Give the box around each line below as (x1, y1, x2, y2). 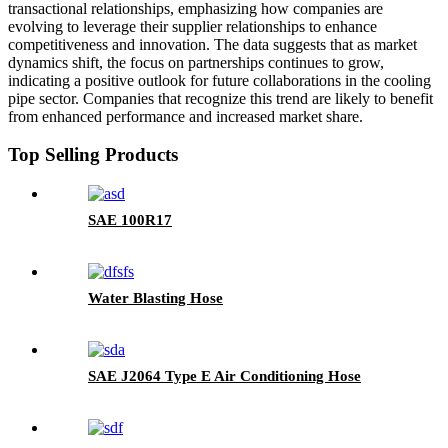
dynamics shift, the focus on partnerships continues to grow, (8, 53, 384, 71)
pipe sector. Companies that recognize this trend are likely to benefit (8, 89, 433, 107)
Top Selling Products (8, 144, 178, 166)
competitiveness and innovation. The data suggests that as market (8, 35, 417, 53)
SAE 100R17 (88, 212, 172, 229)
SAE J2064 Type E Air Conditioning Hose (88, 368, 361, 385)
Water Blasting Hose (88, 290, 223, 307)
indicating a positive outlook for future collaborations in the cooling (8, 71, 431, 89)
